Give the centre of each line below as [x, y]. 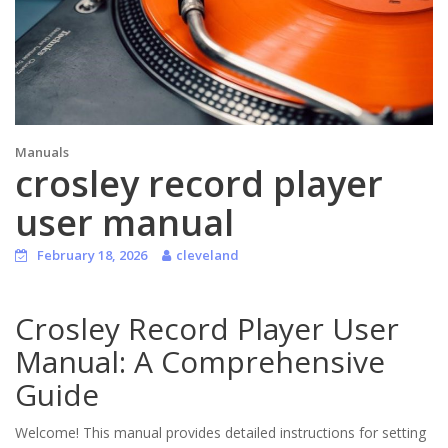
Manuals [42, 151]
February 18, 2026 [92, 254]
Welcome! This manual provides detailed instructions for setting [220, 432]
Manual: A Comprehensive [200, 361]
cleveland [207, 254]
